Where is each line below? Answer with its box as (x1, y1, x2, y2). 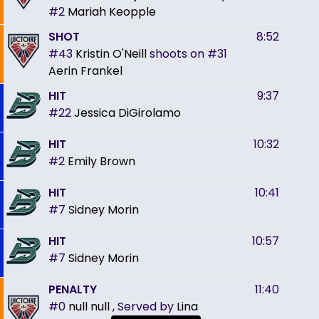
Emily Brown (68, 152, 135, 169)
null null (68, 298, 110, 315)
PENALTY (48, 281, 97, 298)
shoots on (150, 45, 204, 62)
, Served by (113, 298, 177, 315)
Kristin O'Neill (75, 45, 147, 62)
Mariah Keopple (68, 3, 156, 20)
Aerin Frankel (48, 62, 122, 79)
